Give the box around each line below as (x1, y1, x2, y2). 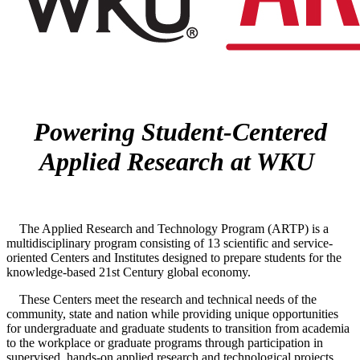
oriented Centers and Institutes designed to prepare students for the (6, 250, 342, 264)
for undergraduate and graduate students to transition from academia (6, 321, 350, 335)
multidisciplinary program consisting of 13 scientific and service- (6, 235, 333, 250)
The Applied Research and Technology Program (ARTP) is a (6, 221, 329, 235)
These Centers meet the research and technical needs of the (6, 292, 317, 306)
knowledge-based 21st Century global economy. (6, 264, 251, 279)
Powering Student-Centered (33, 117, 327, 147)
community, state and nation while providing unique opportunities (6, 306, 338, 321)
